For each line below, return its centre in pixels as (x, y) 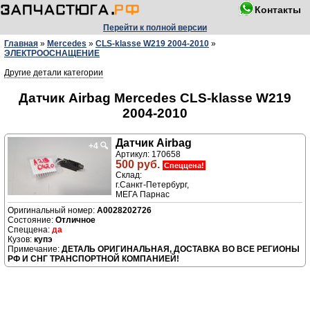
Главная (21, 44)
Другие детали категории (54, 73)
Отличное (75, 220)
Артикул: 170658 (148, 155)
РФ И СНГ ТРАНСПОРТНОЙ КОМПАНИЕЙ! (93, 259)
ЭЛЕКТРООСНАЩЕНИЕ (52, 53)
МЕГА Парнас (143, 195)
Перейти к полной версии (155, 28)
